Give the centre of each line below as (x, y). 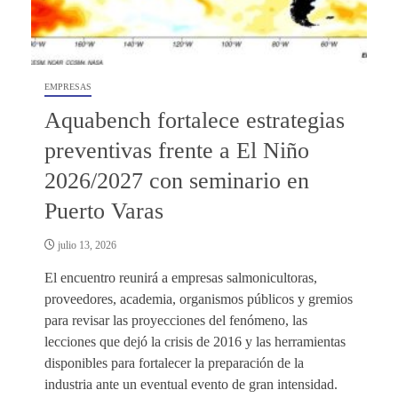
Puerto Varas (104, 211)
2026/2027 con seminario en (177, 180)
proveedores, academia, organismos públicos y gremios (199, 298)
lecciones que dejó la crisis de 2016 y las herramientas (195, 341)
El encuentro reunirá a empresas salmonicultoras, (181, 277)
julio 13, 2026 (86, 245)
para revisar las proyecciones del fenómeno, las (176, 320)
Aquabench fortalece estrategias (195, 120)
